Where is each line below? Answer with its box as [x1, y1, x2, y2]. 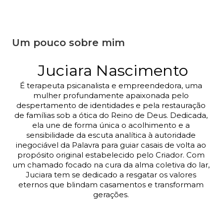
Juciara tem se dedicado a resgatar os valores [26, 170, 196, 180]
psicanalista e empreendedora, [66, 81, 185, 91]
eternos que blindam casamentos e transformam [18, 180, 204, 190]
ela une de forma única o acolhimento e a [32, 121, 190, 130]
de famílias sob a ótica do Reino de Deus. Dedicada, [14, 111, 208, 120]
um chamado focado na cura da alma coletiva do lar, [12, 161, 210, 170]
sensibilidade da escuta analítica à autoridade [26, 131, 196, 140]
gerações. [93, 190, 129, 200]
